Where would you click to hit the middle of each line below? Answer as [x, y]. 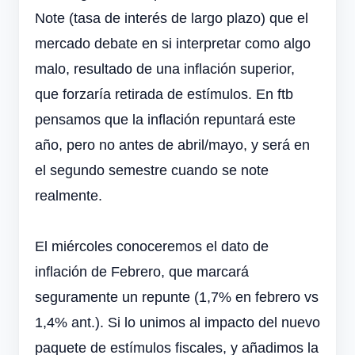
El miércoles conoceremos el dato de [152, 247]
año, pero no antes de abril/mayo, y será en [172, 145]
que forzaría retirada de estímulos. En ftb [164, 95]
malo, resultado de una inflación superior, [165, 69]
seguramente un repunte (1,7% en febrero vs [177, 298]
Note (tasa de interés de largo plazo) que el [172, 19]
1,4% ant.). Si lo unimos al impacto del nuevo [177, 323]
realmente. [69, 196]
